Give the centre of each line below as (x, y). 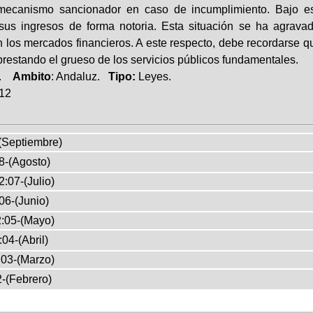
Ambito (31, 76)
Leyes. (154, 76)
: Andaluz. (79, 76)
